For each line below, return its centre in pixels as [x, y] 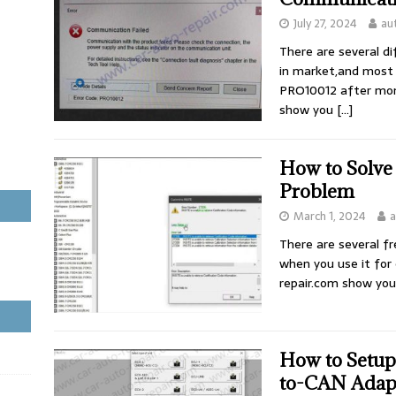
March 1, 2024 [329, 216]
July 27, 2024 [325, 23]
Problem [316, 191]
